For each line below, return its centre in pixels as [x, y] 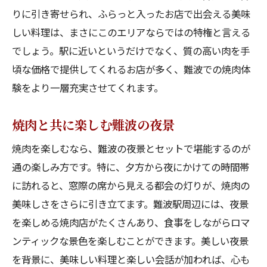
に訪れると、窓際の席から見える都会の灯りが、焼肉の [131, 185]
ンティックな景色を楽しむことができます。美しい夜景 [130, 241]
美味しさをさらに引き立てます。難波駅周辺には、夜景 [130, 204]
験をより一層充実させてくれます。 [88, 88]
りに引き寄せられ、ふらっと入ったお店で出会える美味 [131, 14]
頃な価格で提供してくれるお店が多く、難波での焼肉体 [131, 69]
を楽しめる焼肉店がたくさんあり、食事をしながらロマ [131, 222]
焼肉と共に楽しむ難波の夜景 [93, 124]
